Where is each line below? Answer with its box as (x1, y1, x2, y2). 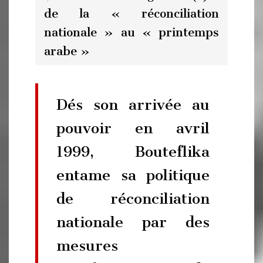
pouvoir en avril (56, 119, 210, 137)
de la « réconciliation (44, 6, 219, 21)
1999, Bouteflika (56, 142, 210, 160)
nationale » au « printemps (44, 25, 219, 39)
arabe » (44, 44, 90, 58)
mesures (56, 236, 118, 254)
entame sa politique (56, 166, 210, 184)
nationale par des (56, 213, 210, 231)
